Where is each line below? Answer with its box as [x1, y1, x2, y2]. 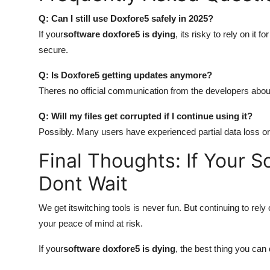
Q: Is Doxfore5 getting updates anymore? [39, 70, 212, 80]
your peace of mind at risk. [39, 218, 143, 228]
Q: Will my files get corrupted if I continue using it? [39, 111, 253, 121]
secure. [39, 45, 68, 55]
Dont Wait [39, 172, 128, 195]
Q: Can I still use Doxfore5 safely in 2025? [39, 13, 213, 24]
